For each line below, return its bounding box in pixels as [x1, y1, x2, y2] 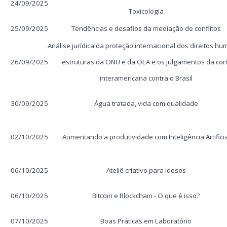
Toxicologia [128, 7, 164, 16]
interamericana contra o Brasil [99, 73, 193, 83]
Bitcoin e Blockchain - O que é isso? [92, 191, 200, 200]
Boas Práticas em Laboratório [100, 216, 192, 225]
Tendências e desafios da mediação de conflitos [71, 24, 221, 33]
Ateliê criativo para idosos [106, 166, 186, 175]
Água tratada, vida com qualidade [94, 99, 198, 108]
